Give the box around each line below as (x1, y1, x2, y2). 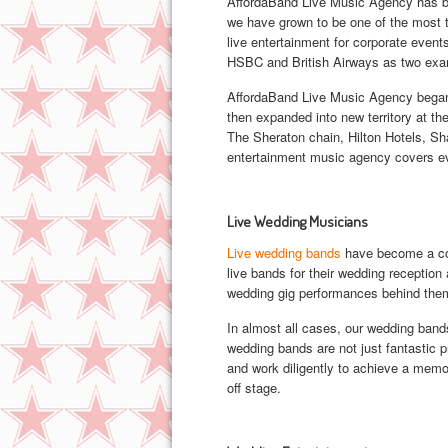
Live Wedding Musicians (227, 211, 368, 231)
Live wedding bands (227, 242, 341, 262)
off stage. (227, 377, 281, 397)
